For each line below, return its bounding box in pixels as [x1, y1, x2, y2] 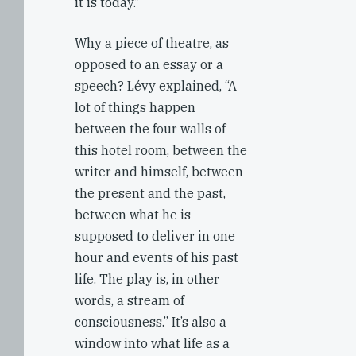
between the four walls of [75, 121, 226, 137]
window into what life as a [75, 335, 230, 351]
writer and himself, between [75, 164, 243, 180]
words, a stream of [75, 292, 184, 308]
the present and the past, [75, 185, 226, 201]
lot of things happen [75, 99, 195, 115]
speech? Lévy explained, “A [75, 78, 237, 94]
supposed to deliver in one [75, 228, 235, 244]
